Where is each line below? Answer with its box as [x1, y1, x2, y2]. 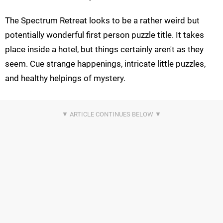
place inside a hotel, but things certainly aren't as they [5, 44, 204, 54]
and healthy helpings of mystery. [5, 73, 125, 83]
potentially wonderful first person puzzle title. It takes [5, 29, 204, 40]
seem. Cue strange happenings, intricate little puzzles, [5, 58, 206, 69]
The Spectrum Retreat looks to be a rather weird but [5, 15, 200, 25]
